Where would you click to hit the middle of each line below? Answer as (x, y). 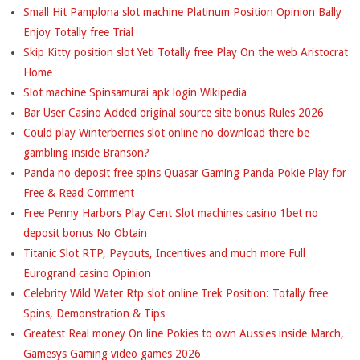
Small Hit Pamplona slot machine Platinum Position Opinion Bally (182, 12)
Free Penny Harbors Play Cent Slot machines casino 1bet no (171, 213)
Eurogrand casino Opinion (87, 273)
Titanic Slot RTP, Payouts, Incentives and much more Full (164, 253)
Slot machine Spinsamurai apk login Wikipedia (135, 92)
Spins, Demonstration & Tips (94, 313)
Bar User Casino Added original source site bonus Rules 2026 (174, 112)
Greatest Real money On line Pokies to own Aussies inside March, (184, 333)
